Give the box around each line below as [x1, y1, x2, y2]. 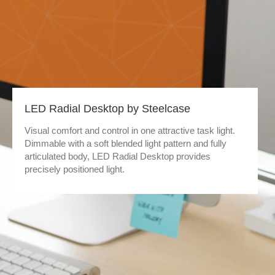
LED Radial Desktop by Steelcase [25, 103, 190, 115]
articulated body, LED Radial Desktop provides [25, 151, 211, 161]
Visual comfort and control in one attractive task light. [25, 125, 235, 136]
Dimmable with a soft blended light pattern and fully [25, 138, 227, 149]
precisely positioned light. [25, 164, 125, 174]
